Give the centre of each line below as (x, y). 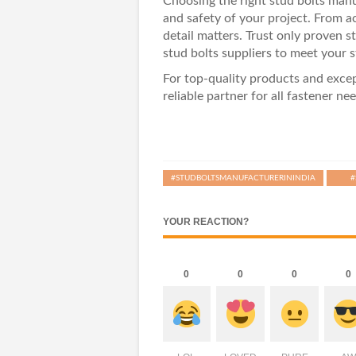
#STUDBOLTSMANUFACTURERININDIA (243, 178)
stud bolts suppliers (219, 53)
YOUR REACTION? (205, 222)
